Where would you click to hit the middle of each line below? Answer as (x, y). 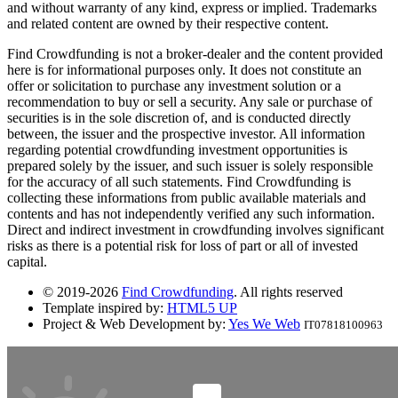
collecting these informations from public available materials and (187, 198)
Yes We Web (264, 324)
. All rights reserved (288, 292)
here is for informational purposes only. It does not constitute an (184, 70)
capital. (27, 262)
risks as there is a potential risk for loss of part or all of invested (183, 246)
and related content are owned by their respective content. (168, 24)
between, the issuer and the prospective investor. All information (186, 134)
